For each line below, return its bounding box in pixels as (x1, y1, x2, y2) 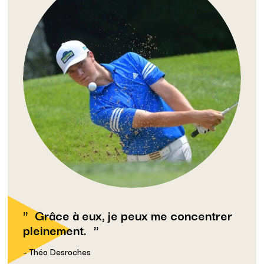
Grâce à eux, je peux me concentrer (34, 205, 232, 225)
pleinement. (22, 220, 87, 240)
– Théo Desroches (22, 245, 91, 259)
